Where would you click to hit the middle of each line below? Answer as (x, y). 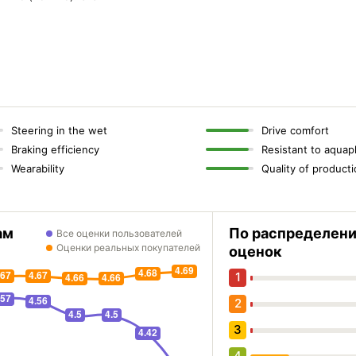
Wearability (37, 168)
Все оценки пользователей (119, 233)
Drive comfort (295, 130)
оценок (255, 252)
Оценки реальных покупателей (128, 248)
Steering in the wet (59, 130)
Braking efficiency (55, 149)
